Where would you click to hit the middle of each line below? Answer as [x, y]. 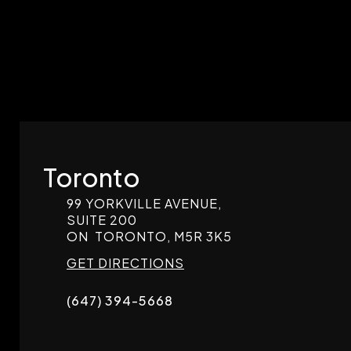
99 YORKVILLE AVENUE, [144, 203]
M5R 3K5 [203, 236]
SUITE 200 [102, 220]
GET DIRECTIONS [125, 263]
